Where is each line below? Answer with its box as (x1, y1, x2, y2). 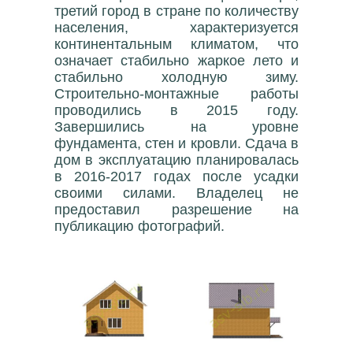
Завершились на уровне (54, 119, 299, 135)
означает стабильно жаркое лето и (54, 53, 299, 69)
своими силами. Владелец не (54, 185, 299, 201)
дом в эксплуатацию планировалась (54, 152, 299, 168)
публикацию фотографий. (54, 218, 225, 234)
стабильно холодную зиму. (54, 69, 299, 85)
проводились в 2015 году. (54, 102, 299, 118)
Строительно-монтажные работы (54, 86, 299, 102)
